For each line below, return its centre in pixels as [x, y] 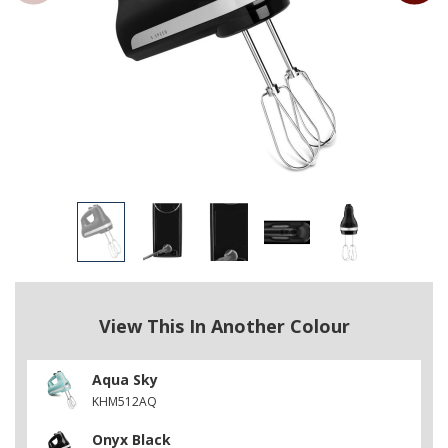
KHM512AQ [124, 401]
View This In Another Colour [224, 325]
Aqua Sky [125, 379]
